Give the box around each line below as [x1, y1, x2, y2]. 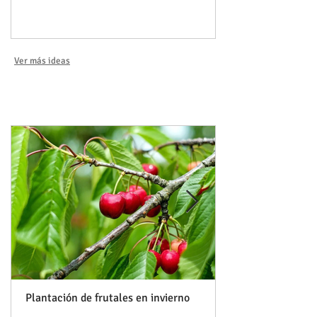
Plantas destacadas [62, 89, 178, 108]
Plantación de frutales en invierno [25, 290, 190, 305]
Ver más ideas [14, 54, 70, 67]
